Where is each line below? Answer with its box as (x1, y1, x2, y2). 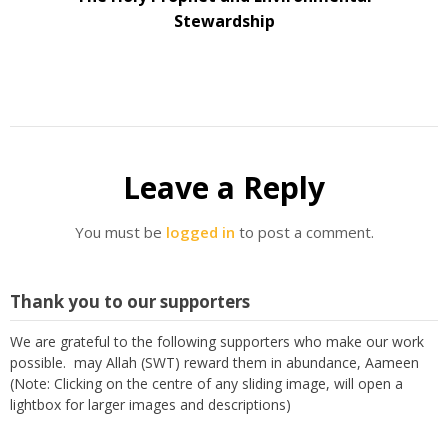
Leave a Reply (123, 167, 325, 209)
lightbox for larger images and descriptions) (10, 394, 291, 414)
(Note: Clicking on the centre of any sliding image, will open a (10, 373, 403, 393)
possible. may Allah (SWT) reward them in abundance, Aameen (10, 352, 419, 372)
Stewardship (173, 10, 275, 33)
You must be (74, 222, 166, 243)
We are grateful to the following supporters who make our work (10, 331, 424, 351)
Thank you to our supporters (10, 289, 250, 313)
